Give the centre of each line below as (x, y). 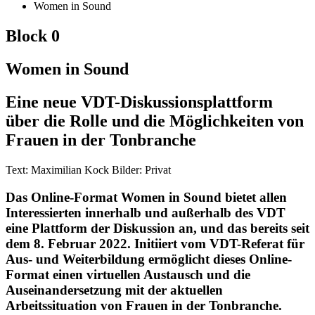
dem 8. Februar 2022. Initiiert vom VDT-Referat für (155, 243)
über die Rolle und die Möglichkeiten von (155, 121)
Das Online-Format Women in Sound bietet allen (146, 197)
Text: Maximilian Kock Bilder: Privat (88, 170)
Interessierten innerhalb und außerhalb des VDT (146, 212)
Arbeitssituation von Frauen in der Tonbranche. (144, 305)
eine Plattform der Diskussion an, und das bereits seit (157, 228)
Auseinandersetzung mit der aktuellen (114, 290)
